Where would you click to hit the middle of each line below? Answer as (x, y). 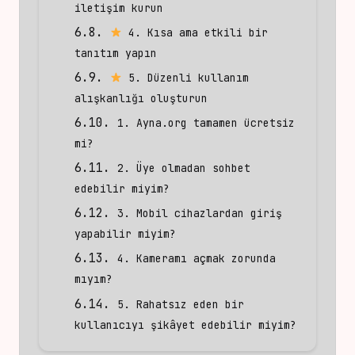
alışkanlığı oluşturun (141, 98)
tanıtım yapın (116, 53)
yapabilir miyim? (125, 235)
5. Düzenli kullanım (186, 78)
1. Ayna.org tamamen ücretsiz (206, 124)
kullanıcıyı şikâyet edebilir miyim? (185, 325)
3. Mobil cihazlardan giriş (200, 214)
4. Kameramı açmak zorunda (197, 259)
